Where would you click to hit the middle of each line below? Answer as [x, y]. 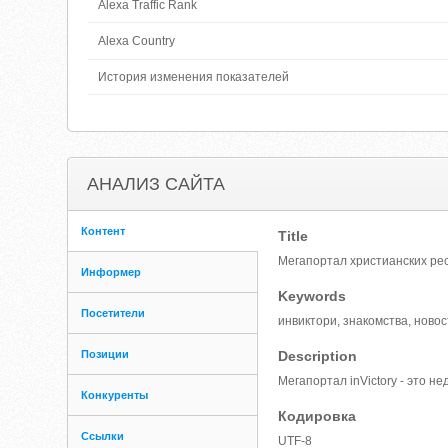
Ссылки [103, 436]
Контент [103, 231]
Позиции [105, 354]
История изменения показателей [194, 77]
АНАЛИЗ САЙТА [156, 184]
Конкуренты [115, 395]
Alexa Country [137, 41]
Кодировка [317, 416]
